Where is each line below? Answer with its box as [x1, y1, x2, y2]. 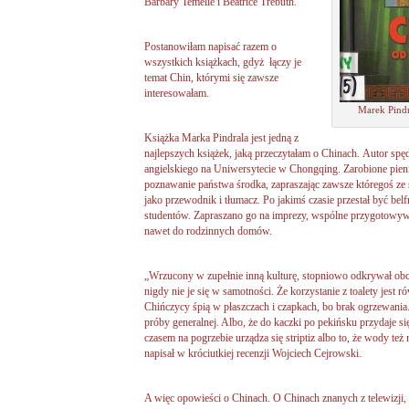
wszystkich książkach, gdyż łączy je [144, 55, 301, 68]
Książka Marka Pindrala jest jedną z [144, 131, 299, 144]
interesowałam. [144, 86, 209, 100]
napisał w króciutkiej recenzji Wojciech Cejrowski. [144, 347, 362, 361]
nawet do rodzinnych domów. [144, 224, 272, 237]
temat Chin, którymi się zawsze [144, 70, 278, 84]
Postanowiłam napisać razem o [144, 39, 277, 53]
